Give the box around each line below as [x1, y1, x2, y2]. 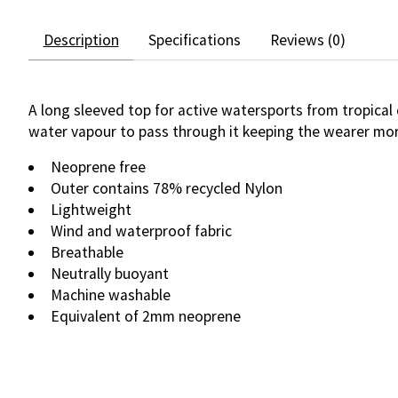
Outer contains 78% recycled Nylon [50, 179, 283, 199]
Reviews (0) [269, 29, 346, 50]
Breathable [50, 243, 123, 263]
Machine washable [50, 285, 171, 306]
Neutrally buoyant [50, 264, 169, 284]
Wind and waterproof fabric [50, 221, 232, 242]
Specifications [147, 29, 241, 50]
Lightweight [50, 200, 131, 220]
